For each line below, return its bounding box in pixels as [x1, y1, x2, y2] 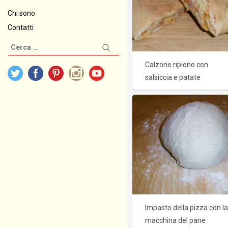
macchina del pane [145, 216, 206, 225]
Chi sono [8, 9, 35, 17]
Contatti [8, 23, 34, 32]
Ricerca [7, 41, 33, 49]
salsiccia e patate [145, 73, 201, 82]
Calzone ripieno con [145, 61, 208, 69]
